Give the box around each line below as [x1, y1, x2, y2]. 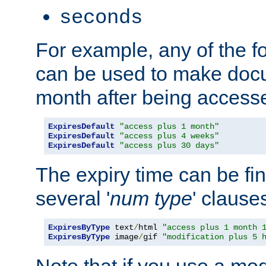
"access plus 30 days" [119, 140, 219, 150]
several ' [36, 186, 110, 210]
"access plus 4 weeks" [119, 131, 219, 141]
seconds [59, 6, 142, 29]
